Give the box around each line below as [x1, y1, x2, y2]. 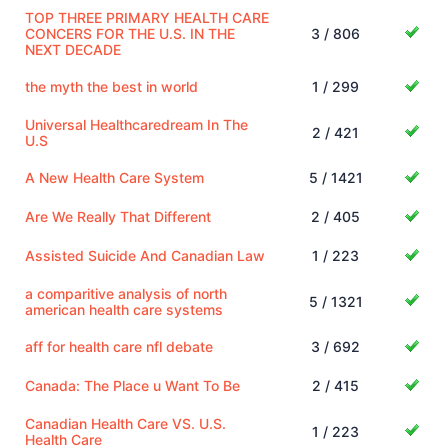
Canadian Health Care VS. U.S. [25, 414, 226, 432]
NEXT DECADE [25, 40, 121, 58]
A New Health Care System [25, 168, 204, 186]
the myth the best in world [25, 77, 198, 95]
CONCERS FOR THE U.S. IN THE [25, 24, 235, 42]
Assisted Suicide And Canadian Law [25, 246, 265, 264]
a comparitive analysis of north [25, 284, 227, 302]
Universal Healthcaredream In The [25, 115, 248, 133]
